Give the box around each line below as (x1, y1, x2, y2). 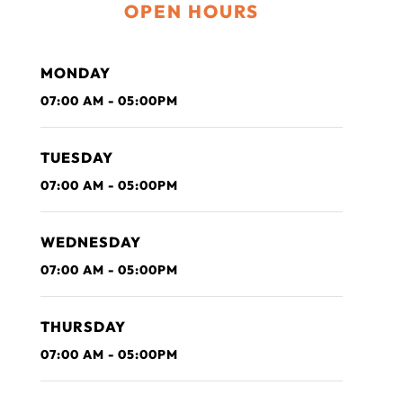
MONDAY (40, 63, 111, 82)
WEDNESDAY (40, 232, 141, 251)
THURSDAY (40, 317, 126, 336)
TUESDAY (40, 148, 113, 166)
